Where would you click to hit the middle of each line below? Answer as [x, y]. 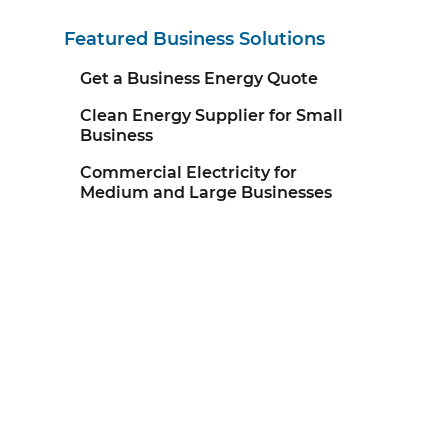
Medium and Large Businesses [206, 192]
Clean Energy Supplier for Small [211, 115]
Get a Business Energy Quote [199, 78]
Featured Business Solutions [194, 38]
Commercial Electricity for [188, 172]
